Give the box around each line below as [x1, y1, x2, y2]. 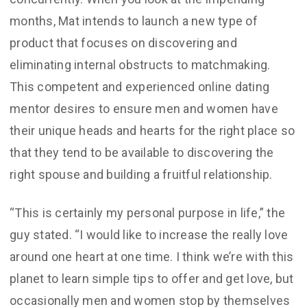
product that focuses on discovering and [10, 36, 237, 50]
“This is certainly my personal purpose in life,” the [10, 206, 285, 220]
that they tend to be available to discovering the [10, 145, 274, 160]
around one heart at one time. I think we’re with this [10, 249, 294, 264]
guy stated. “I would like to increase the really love [10, 228, 288, 242]
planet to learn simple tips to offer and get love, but [10, 271, 294, 286]
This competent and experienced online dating [10, 79, 269, 94]
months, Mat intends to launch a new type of [10, 14, 258, 28]
